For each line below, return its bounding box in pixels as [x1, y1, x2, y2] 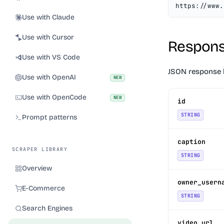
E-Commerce [22, 184, 65, 192]
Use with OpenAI [22, 73, 76, 81]
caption [177, 137, 205, 146]
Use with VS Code [22, 53, 80, 61]
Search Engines [22, 204, 72, 212]
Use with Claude [22, 13, 74, 21]
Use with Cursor [22, 33, 74, 41]
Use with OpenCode [22, 93, 86, 101]
